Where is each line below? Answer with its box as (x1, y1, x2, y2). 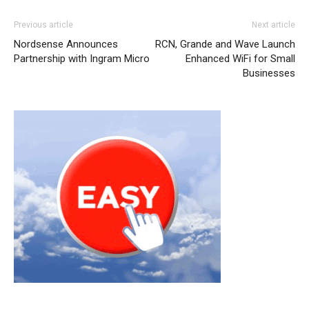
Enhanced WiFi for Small (186, 52, 295, 65)
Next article (252, 19, 295, 30)
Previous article (14, 19, 73, 30)
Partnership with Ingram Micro (14, 52, 150, 65)
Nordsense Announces (14, 37, 118, 50)
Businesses (243, 66, 295, 79)
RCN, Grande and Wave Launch (155, 37, 295, 50)
